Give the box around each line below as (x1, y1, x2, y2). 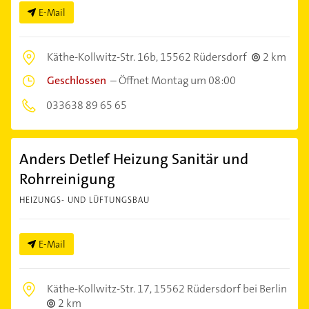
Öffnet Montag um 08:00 (119, 73, 236, 88)
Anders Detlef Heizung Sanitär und (19, 149, 248, 170)
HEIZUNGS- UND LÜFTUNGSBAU (19, 195, 150, 206)
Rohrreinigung (19, 169, 115, 190)
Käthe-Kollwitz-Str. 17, (47, 281, 154, 297)
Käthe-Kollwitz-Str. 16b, (47, 50, 160, 65)
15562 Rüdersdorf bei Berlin (154, 281, 287, 297)
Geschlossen (47, 73, 106, 88)
